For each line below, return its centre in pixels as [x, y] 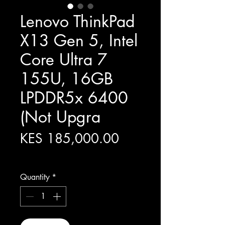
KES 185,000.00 [70, 139]
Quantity [35, 177]
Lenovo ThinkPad [77, 21]
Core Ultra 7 [64, 60]
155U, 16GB [67, 79]
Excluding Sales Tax [50, 155]
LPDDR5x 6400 [74, 98]
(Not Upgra [60, 117]
